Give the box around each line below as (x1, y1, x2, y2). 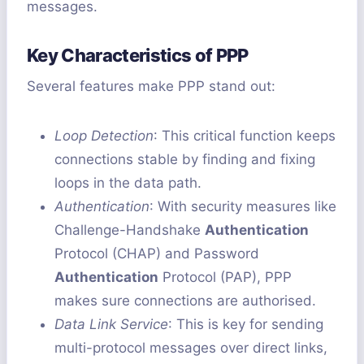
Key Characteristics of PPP (27, 45, 249, 67)
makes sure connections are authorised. (54, 292, 316, 310)
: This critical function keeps (154, 128, 336, 145)
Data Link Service (54, 316, 168, 333)
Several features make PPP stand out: (27, 78, 275, 95)
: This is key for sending (168, 316, 323, 333)
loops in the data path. (54, 175, 201, 192)
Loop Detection (54, 128, 154, 145)
